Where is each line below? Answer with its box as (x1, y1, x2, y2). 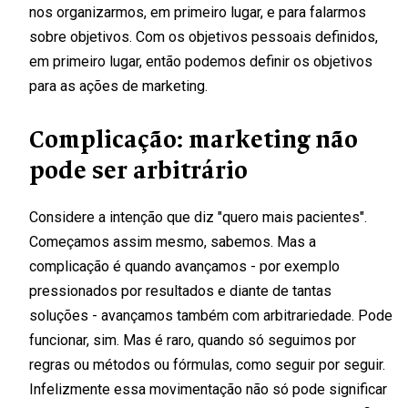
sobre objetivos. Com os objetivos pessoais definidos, (29, 28, 378, 46)
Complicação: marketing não (29, 123, 358, 156)
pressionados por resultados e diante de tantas (29, 282, 331, 301)
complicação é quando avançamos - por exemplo (29, 258, 340, 276)
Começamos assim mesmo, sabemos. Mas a (29, 233, 316, 251)
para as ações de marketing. (29, 77, 208, 96)
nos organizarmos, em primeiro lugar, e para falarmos (29, 4, 366, 22)
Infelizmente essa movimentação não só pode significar (29, 381, 387, 399)
